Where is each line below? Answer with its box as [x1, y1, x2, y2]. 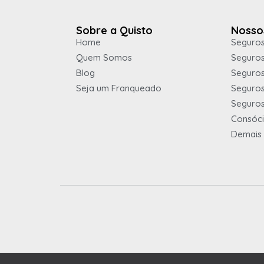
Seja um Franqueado [76, 82, 161, 94]
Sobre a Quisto [76, 24, 153, 38]
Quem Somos [76, 52, 132, 64]
